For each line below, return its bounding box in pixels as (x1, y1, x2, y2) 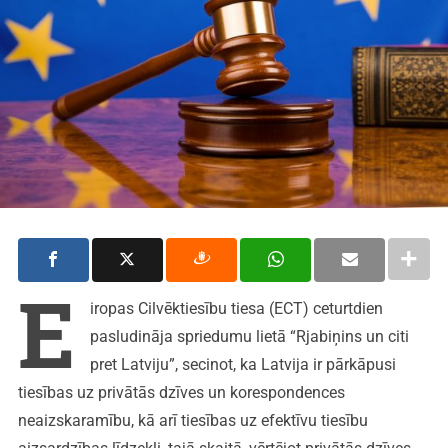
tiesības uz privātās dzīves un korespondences (17, 382, 345, 402)
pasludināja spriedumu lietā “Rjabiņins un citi (89, 326, 409, 346)
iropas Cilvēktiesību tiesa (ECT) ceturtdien (89, 298, 383, 318)
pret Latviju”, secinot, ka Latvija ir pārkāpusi (89, 354, 396, 374)
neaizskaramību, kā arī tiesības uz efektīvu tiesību (17, 410, 368, 430)
